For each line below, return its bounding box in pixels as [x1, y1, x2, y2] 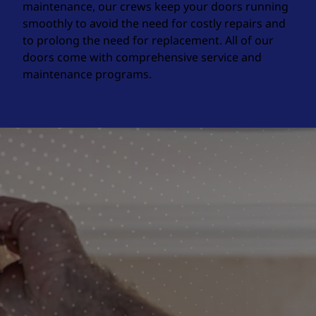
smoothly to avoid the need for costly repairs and [23, 16, 286, 31]
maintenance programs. [23, 66, 152, 82]
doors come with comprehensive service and [23, 49, 262, 65]
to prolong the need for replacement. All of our [23, 32, 274, 48]
